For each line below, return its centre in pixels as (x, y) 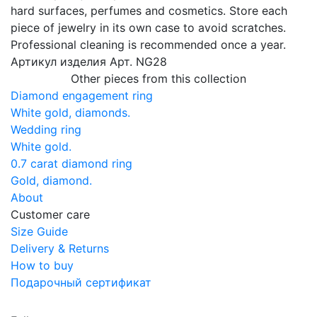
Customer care (50, 214)
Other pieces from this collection (158, 78)
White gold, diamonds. (70, 112)
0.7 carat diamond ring (71, 163)
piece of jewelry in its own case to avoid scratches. (148, 27)
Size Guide (39, 231)
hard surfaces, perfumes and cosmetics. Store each (149, 10)
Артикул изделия (58, 61)
